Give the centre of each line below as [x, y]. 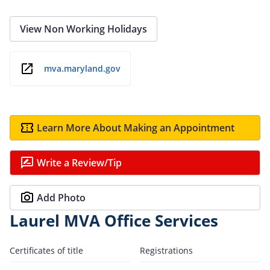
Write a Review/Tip [79, 162]
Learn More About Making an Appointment [136, 127]
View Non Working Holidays [83, 29]
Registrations [166, 250]
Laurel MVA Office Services [114, 221]
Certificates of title [46, 250]
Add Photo [61, 197]
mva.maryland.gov [82, 69]
